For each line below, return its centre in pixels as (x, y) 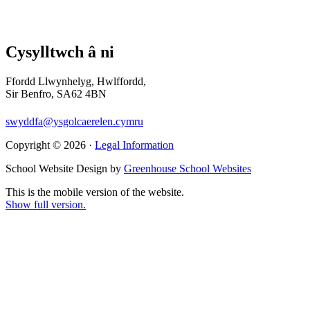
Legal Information (134, 145)
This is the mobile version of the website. (95, 192)
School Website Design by (65, 168)
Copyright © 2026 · (50, 145)
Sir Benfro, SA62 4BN (56, 93)
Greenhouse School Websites (188, 168)
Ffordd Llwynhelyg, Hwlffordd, (76, 81)
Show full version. (46, 204)
